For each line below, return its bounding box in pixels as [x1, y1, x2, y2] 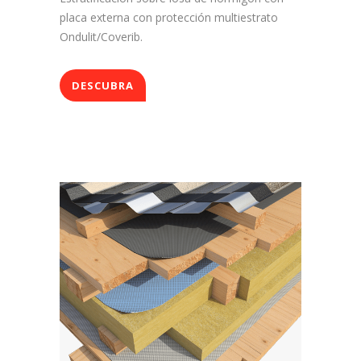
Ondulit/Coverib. [60, 29, 143, 45]
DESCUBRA [72, 78, 134, 93]
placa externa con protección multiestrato [60, 10, 278, 26]
